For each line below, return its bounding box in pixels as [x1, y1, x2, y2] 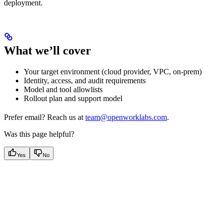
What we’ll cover [4, 44, 91, 57]
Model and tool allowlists [24, 85, 103, 94]
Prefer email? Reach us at [4, 112, 85, 121]
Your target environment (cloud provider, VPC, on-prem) [24, 67, 202, 76]
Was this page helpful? [4, 129, 74, 138]
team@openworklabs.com [85, 112, 167, 121]
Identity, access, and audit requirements [24, 76, 146, 85]
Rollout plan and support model [24, 94, 122, 103]
